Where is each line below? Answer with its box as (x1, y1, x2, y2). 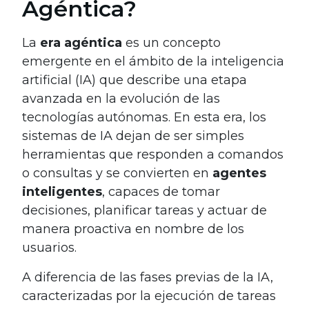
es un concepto (122, 34, 221, 50)
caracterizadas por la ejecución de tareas (22, 288, 276, 303)
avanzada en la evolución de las (22, 90, 220, 106)
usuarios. (22, 239, 77, 255)
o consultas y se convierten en (22, 165, 212, 181)
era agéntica (40, 34, 122, 50)
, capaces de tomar (102, 183, 220, 199)
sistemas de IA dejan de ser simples (22, 128, 244, 143)
